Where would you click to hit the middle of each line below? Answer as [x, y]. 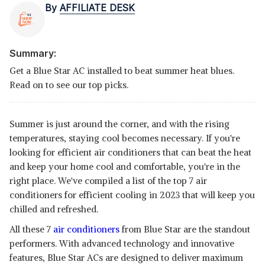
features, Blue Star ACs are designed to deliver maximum [126, 258]
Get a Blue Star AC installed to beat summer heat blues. [122, 71]
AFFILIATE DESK [97, 8]
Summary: [33, 53]
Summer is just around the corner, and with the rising [119, 124]
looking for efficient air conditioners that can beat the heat [130, 152]
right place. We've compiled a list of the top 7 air [108, 181]
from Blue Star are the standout [185, 229]
